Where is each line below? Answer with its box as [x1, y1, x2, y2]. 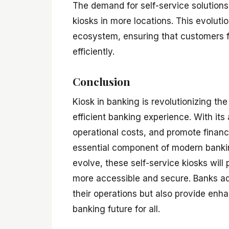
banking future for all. [73, 203, 160, 214]
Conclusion [73, 74, 130, 89]
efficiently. [73, 47, 114, 57]
